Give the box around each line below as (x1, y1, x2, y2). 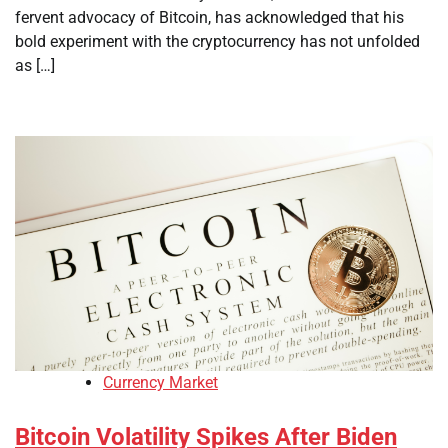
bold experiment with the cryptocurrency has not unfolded (15, 31, 420, 51)
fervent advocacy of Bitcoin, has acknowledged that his (15, 7, 404, 27)
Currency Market (103, 372, 218, 392)
